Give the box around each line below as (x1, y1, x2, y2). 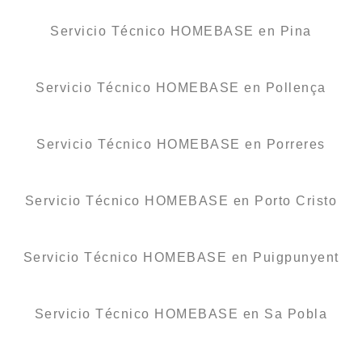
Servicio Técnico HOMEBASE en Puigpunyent (23, 250, 339, 264)
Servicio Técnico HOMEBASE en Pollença (36, 80, 326, 95)
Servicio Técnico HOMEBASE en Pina (50, 23, 312, 38)
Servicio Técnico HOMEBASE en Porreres (36, 137, 326, 151)
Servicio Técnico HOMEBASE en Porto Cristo (24, 193, 338, 208)
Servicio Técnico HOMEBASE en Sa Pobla (34, 306, 328, 321)
